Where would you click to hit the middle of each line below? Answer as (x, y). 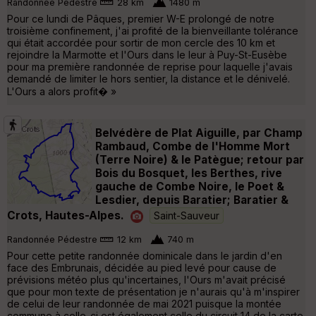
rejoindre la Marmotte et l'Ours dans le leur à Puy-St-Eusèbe (147, 54)
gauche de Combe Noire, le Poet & (190, 186)
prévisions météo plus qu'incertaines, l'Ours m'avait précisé (146, 279)
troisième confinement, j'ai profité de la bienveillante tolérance (153, 30)
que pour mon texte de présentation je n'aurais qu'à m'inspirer (153, 291)
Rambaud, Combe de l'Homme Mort (193, 146)
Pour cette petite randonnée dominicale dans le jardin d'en (145, 255)
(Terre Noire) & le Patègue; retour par (200, 159)
